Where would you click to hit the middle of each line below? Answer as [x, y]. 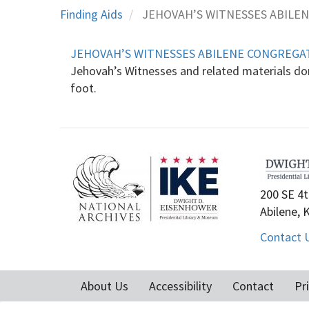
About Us [104, 286]
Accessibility [180, 286]
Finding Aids [91, 14]
